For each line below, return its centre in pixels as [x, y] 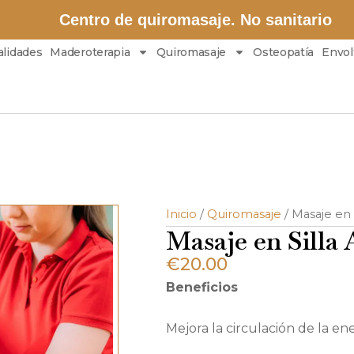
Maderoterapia [90, 52]
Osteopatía [284, 52]
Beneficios [201, 287]
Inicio [181, 214]
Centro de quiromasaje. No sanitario [196, 20]
